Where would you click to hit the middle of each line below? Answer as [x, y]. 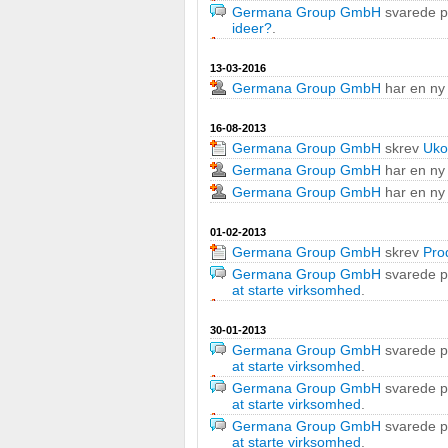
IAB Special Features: [77, 13]
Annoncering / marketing [117, 273]
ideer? [252, 28]
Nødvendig [70, 150]
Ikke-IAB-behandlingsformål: [96, 118]
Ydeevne [62, 191]
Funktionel [70, 232]
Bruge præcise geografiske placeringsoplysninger [204, 45]
